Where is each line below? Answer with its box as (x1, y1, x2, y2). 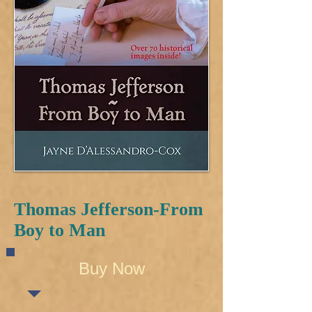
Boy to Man (14, 220, 105, 240)
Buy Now (78, 259, 145, 278)
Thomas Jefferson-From (14, 199, 203, 219)
